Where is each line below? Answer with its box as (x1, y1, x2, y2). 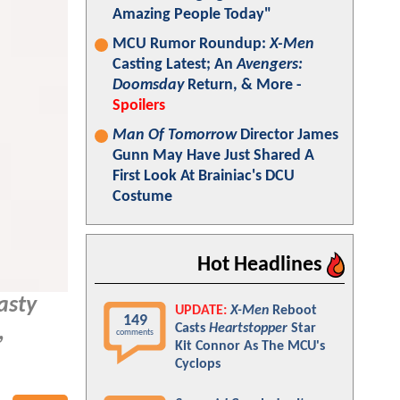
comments (116, 328, 154, 337)
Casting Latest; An (112, 56, 237, 73)
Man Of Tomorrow (112, 127, 237, 144)
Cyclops (175, 357, 221, 371)
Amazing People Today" (112, 6, 271, 23)
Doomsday (112, 77, 184, 94)
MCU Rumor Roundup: (112, 36, 270, 53)
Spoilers (112, 97, 165, 114)
